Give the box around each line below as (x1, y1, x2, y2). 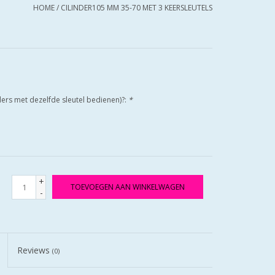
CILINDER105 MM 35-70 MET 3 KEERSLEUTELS (61, 2, 212, 13)
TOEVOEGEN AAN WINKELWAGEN (71, 182, 185, 192)
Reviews (17, 244, 53, 256)
